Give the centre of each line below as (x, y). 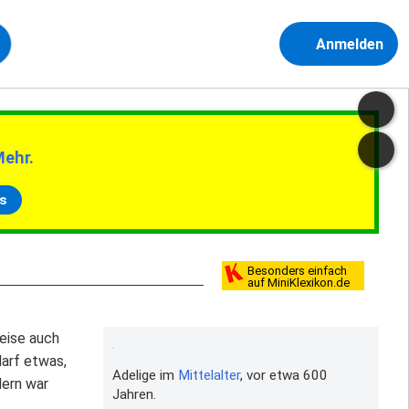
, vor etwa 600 (283, 375)
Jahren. (134, 394)
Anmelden (350, 44)
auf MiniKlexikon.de (299, 283)
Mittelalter (209, 375)
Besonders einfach (297, 271)
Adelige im (145, 375)
